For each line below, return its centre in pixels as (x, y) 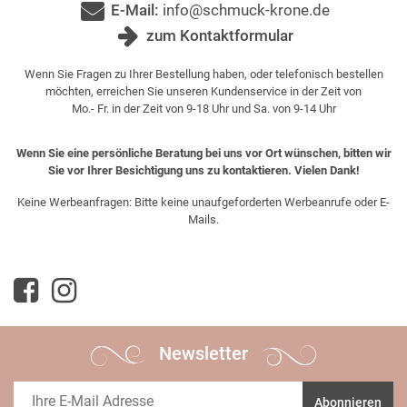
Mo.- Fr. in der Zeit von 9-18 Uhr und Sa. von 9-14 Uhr (203, 109)
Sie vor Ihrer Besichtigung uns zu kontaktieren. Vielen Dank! (203, 171)
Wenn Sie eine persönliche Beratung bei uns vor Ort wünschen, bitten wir (203, 154)
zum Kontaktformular (220, 36)
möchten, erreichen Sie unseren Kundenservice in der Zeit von (203, 92)
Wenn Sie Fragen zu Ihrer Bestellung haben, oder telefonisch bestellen (203, 74)
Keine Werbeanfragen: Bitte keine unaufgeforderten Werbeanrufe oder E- (203, 203)
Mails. (203, 220)
